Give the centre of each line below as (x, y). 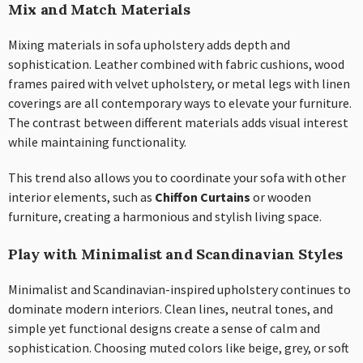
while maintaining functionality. (97, 141)
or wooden (281, 196)
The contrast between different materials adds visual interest (178, 122)
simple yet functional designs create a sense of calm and (164, 328)
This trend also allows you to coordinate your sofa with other (177, 177)
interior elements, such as (81, 196)
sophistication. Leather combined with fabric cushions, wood (176, 64)
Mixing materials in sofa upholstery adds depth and (149, 44)
